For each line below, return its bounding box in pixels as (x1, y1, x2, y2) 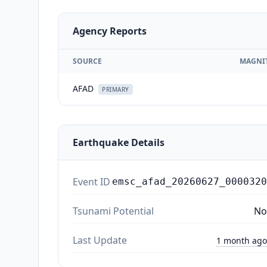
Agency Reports (73, 24, 147, 38)
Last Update (73, 233, 127, 247)
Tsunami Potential (73, 204, 154, 218)
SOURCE (73, 55, 102, 66)
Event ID (73, 175, 110, 188)
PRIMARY (102, 85, 129, 94)
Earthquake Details (73, 135, 164, 149)
